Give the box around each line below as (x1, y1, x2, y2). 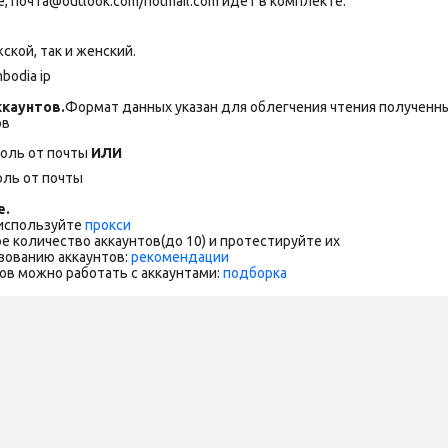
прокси (85, 216, 131, 233)
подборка (223, 264, 287, 281)
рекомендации (131, 248, 229, 265)
